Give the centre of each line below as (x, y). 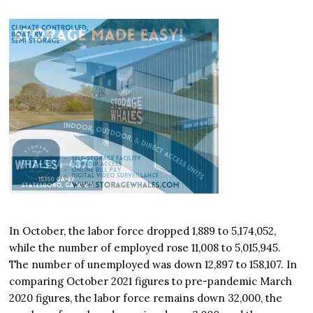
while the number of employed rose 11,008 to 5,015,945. (147, 248)
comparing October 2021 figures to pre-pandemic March (151, 282)
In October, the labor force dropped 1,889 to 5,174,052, (143, 231)
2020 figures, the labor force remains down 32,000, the (146, 298)
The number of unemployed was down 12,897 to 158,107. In (153, 265)
